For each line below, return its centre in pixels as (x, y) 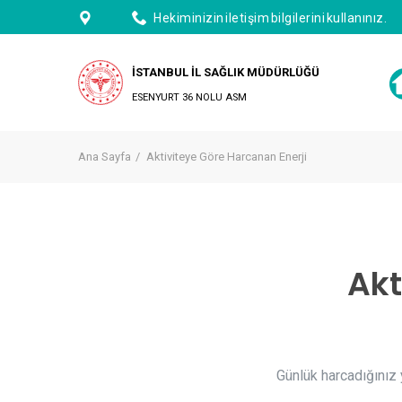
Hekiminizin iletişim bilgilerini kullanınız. (270, 18)
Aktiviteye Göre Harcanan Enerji (227, 157)
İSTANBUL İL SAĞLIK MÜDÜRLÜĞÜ (226, 72)
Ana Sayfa (105, 157)
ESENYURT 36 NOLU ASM (189, 97)
